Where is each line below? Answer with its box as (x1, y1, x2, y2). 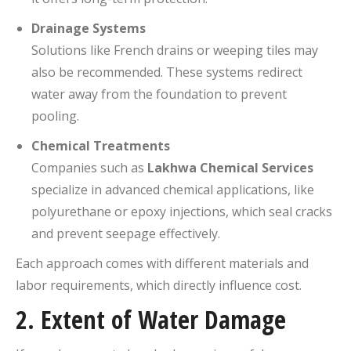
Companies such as (31, 158, 147, 176)
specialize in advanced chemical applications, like (31, 180, 314, 198)
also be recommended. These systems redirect (31, 63, 302, 81)
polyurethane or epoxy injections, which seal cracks (31, 202, 332, 220)
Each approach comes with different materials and (16, 254, 309, 272)
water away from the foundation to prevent (31, 85, 287, 103)
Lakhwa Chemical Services (147, 158, 313, 176)
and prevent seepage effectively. (31, 224, 220, 242)
